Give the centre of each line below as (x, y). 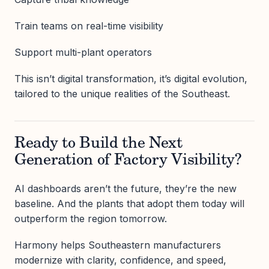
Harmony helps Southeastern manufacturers (118, 245)
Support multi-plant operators (83, 52)
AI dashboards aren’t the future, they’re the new (125, 189)
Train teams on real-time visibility (89, 26)
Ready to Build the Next (98, 144)
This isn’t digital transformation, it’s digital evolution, (131, 79)
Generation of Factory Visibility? (128, 161)
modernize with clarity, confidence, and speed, (120, 260)
